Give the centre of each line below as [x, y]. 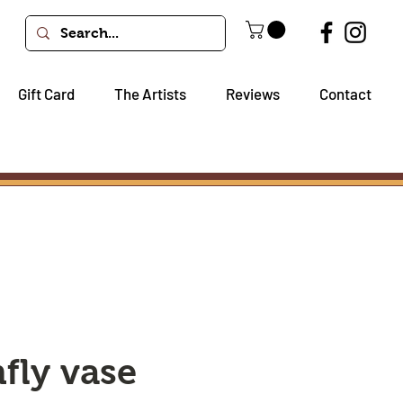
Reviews [253, 94]
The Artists [150, 94]
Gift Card [46, 94]
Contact [345, 94]
